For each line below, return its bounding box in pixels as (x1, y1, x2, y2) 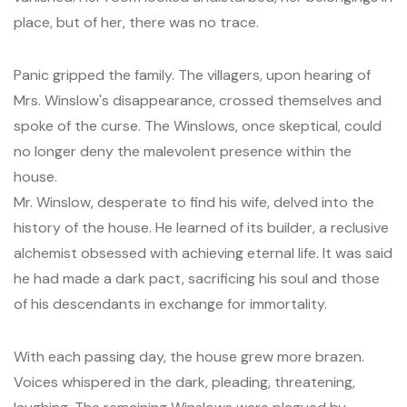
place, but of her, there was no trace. (14, 13, 259, 32)
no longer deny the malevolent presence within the (14, 142, 352, 161)
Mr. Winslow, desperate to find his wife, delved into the (14, 193, 374, 212)
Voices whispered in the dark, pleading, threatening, (14, 372, 355, 392)
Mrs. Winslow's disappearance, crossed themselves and (14, 91, 382, 110)
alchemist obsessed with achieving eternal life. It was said (14, 243, 392, 263)
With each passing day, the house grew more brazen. (14, 347, 364, 366)
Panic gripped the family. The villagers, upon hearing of (14, 65, 371, 84)
